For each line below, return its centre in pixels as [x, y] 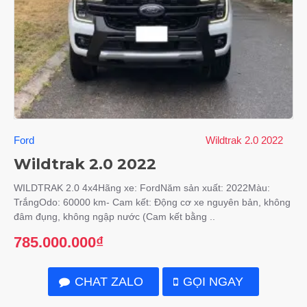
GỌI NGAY [213, 281]
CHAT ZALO [109, 281]
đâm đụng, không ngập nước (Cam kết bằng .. [114, 216]
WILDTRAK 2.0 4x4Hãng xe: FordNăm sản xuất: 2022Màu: [142, 187]
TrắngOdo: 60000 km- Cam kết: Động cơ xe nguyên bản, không [152, 202]
